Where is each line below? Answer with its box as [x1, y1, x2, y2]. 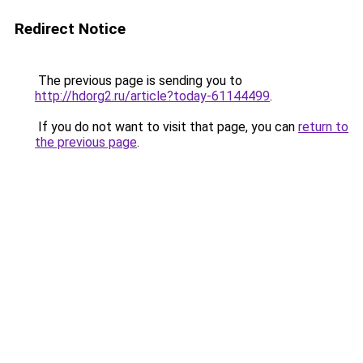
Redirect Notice [15, 19, 126, 38]
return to [298, 119, 348, 135]
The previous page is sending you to [35, 73, 242, 88]
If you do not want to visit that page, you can [35, 119, 298, 135]
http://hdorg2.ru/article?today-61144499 [35, 88, 270, 104]
